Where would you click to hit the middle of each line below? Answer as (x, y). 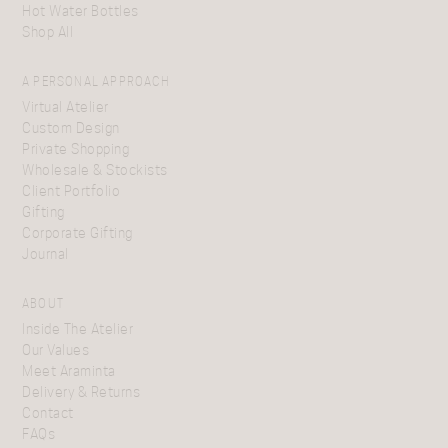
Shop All (47, 32)
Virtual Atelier (65, 107)
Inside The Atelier (77, 329)
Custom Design (71, 128)
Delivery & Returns (81, 392)
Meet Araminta (69, 371)
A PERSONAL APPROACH (96, 81)
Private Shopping (75, 149)
